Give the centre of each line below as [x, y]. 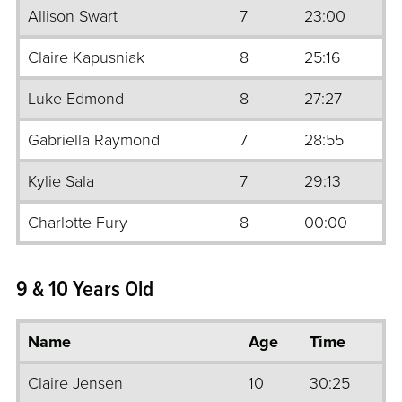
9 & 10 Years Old [85, 291]
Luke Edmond [76, 99]
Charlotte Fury [78, 223]
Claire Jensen [75, 384]
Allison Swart [73, 17]
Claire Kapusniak [86, 58]
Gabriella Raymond [94, 140]
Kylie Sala [61, 182]
